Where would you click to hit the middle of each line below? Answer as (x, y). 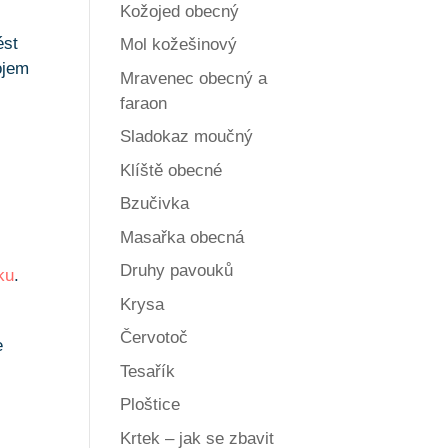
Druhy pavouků (177, 271)
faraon (144, 103)
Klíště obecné (171, 170)
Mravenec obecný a (194, 78)
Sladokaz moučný (187, 137)
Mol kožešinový (179, 45)
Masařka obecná (182, 237)
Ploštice (150, 405)
